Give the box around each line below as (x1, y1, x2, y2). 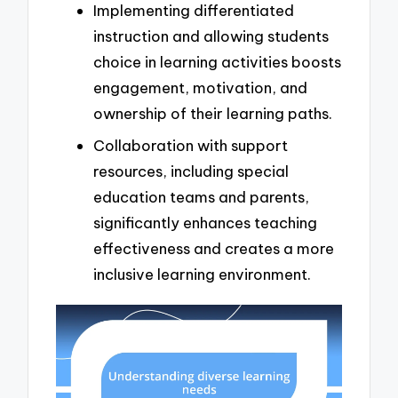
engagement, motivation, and (93, 77, 307, 97)
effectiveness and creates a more (93, 238, 334, 258)
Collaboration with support (93, 135, 288, 155)
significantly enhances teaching (93, 212, 317, 232)
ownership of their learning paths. (93, 103, 332, 123)
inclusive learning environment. (93, 264, 311, 283)
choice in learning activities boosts (93, 52, 341, 71)
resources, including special (93, 161, 289, 180)
